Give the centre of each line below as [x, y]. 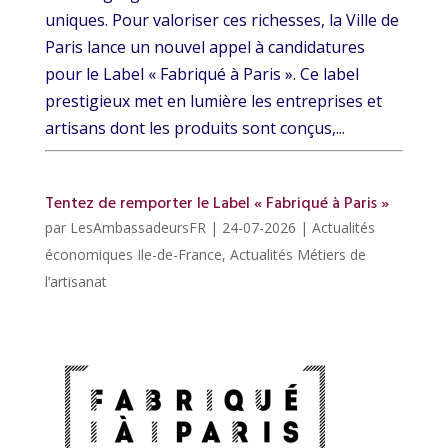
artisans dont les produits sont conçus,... [194, 128]
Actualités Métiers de [297, 255]
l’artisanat [75, 282]
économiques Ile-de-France [133, 255]
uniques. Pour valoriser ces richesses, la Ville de [221, 20]
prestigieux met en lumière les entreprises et [213, 101]
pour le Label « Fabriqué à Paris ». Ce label [201, 74]
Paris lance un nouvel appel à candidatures [204, 47]
